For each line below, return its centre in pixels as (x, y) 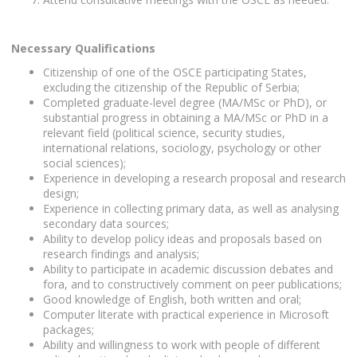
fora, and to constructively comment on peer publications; (192, 284)
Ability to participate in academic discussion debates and (188, 269)
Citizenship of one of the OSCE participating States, (175, 72)
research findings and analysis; (121, 253)
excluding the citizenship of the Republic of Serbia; (171, 87)
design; (61, 193)
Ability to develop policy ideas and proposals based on (182, 238)
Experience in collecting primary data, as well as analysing (191, 208)
